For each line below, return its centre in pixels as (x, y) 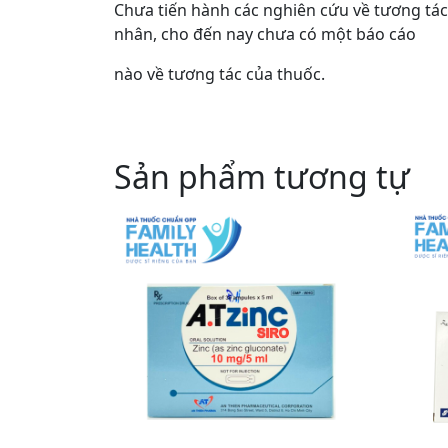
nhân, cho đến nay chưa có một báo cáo (265, 33)
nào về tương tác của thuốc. (219, 73)
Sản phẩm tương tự (262, 176)
